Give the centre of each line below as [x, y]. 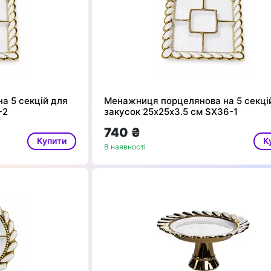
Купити [52, 140]
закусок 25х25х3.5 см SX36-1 [171, 112]
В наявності [125, 147]
